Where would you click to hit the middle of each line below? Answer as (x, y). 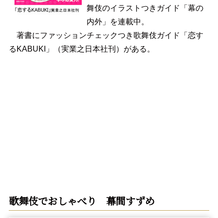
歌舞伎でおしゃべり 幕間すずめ (82, 200)
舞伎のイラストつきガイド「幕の (145, 8)
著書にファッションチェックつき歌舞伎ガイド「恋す (106, 35)
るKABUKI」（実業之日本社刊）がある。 (82, 49)
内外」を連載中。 (118, 21)
